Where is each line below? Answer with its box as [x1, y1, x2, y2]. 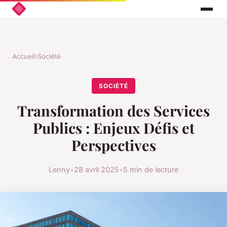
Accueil [12, 52, 35, 61]
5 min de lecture [123, 165, 178, 174]
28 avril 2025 [74, 165, 119, 174]
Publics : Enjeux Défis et [32, 118, 195, 138]
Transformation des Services [17, 101, 210, 121]
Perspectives [71, 135, 156, 155]
